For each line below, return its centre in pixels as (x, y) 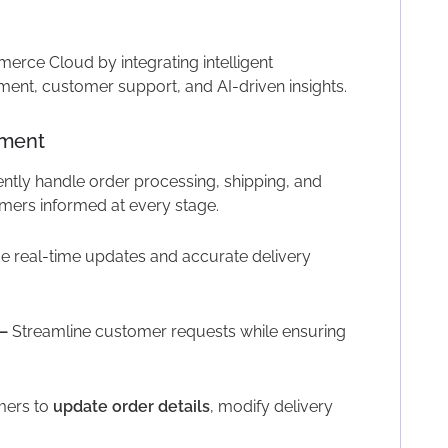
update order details (131, 406)
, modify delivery (271, 406)
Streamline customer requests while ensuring (176, 331)
